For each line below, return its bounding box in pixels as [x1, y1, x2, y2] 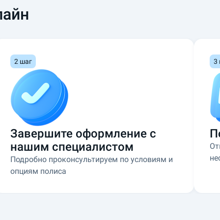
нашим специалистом [10, 140, 134, 154]
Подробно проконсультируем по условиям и [10, 155, 173, 164]
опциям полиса [10, 166, 67, 176]
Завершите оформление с [10, 127, 157, 140]
